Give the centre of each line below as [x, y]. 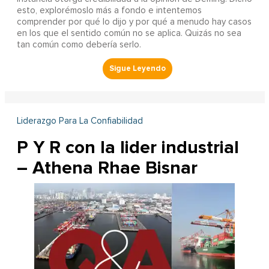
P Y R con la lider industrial [128, 148]
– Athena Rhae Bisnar [107, 168]
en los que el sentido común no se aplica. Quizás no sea [129, 34]
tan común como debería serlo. [79, 45]
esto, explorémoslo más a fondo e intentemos [109, 11]
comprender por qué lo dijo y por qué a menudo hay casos [134, 22]
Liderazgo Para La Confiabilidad [80, 121]
